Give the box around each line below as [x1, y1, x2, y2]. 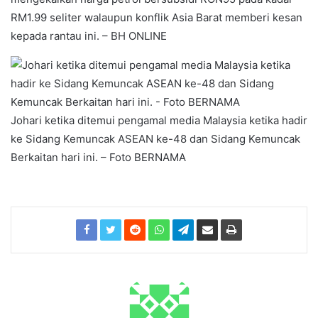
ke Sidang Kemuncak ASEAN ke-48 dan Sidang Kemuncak [11, 132, 300, 146]
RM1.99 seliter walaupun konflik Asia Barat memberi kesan [11, 11, 302, 24]
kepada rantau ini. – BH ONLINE [11, 29, 167, 43]
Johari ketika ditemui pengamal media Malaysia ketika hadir [11, 114, 307, 127]
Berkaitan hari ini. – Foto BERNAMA [11, 150, 186, 164]
